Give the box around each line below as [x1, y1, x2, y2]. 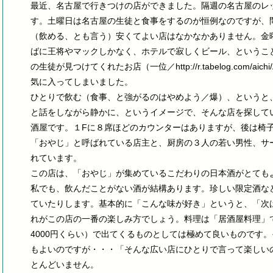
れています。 [30, 154, 82, 163]
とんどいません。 [30, 260, 99, 270]
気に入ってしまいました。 [30, 77, 133, 87]
